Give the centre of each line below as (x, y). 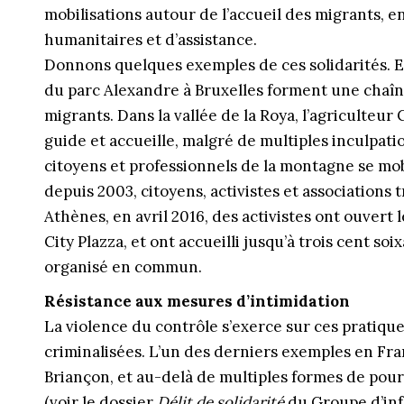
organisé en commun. (123, 267)
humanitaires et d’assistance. (150, 40)
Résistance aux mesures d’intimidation (197, 301)
